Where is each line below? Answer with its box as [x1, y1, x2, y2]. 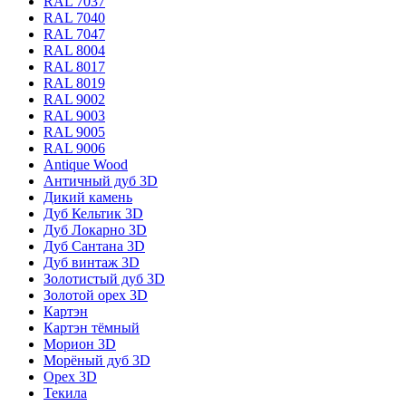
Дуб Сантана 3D [43, 237, 145, 254]
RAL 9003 [43, 107, 105, 123]
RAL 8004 [43, 42, 105, 58]
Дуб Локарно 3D [43, 221, 147, 237]
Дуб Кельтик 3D [43, 205, 143, 221]
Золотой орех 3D [43, 286, 148, 303]
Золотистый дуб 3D [43, 270, 165, 286]
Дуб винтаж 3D [43, 254, 140, 270]
